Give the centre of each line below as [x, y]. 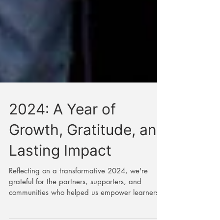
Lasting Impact [60, 184]
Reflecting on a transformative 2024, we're [78, 204]
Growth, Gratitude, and [87, 163]
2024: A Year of [62, 142]
